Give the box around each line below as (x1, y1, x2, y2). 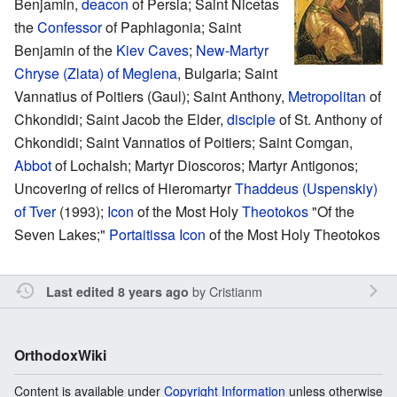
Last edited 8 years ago (45, 282, 189, 300)
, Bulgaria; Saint (177, 62, 277, 83)
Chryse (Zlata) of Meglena (14, 62, 177, 83)
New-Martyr (196, 39, 269, 60)
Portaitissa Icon (109, 223, 206, 245)
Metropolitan (288, 85, 366, 106)
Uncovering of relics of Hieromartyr (14, 177, 235, 198)
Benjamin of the (14, 39, 116, 60)
